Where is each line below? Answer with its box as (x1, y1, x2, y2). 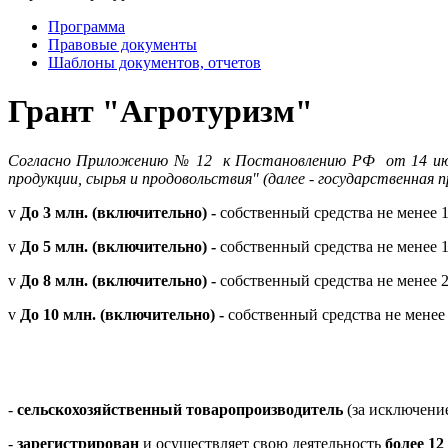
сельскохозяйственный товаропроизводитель (17, 400, 343, 418)
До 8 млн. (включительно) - (20, 271, 220, 289)
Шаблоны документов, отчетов (48, 54, 261, 71)
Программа (48, 18, 125, 35)
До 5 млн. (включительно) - (20, 237, 220, 255)
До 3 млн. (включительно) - (20, 203, 220, 221)
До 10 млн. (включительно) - (20, 305, 228, 323)
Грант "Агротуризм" (8, 93, 313, 130)
